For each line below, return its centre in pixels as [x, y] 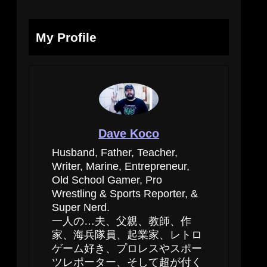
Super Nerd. [81, 208]
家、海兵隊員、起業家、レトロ [127, 235]
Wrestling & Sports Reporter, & [125, 194]
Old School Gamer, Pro [107, 180]
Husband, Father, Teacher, [115, 153]
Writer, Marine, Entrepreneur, [121, 167]
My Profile [66, 38]
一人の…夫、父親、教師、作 [122, 221]
